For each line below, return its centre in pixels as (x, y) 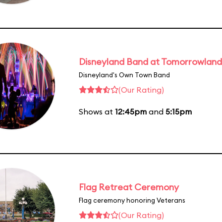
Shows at (97, 111)
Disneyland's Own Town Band (124, 75)
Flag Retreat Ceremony (129, 187)
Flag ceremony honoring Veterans (132, 200)
